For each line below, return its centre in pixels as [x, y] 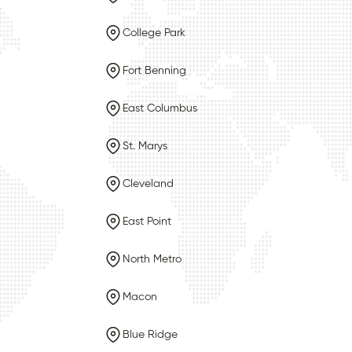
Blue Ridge [150, 334]
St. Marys [145, 146]
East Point [147, 221]
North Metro [152, 259]
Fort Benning [154, 70]
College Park [154, 33]
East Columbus [160, 108]
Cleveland [148, 183]
